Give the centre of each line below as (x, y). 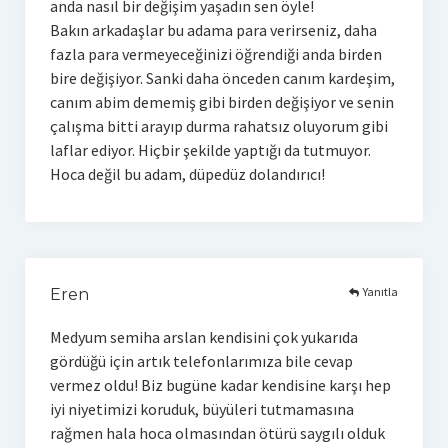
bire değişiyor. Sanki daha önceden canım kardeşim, (222, 77)
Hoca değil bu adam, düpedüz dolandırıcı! (187, 173)
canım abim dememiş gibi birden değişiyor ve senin (221, 101)
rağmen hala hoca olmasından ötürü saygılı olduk (217, 432)
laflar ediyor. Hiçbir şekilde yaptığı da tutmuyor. (210, 149)
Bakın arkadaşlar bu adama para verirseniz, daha (213, 29)
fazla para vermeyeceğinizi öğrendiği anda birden (215, 53)
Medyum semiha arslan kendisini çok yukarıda (203, 336)
